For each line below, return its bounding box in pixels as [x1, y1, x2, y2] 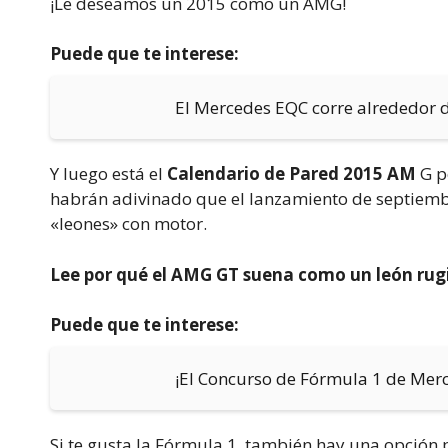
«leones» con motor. [50, 212, 207, 236]
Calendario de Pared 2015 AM [167, 162, 416, 186]
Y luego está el [50, 162, 167, 186]
